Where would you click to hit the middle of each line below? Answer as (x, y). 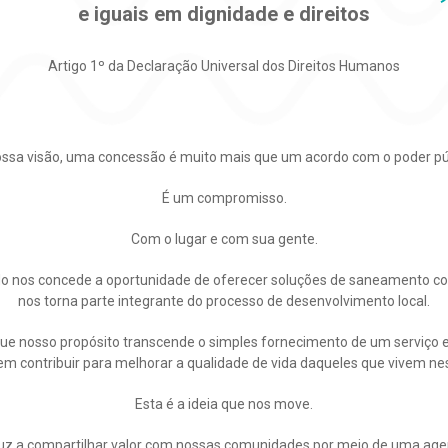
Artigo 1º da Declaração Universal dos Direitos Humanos (224, 66)
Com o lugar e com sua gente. (224, 239)
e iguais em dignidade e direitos (224, 14)
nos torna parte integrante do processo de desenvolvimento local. (224, 301)
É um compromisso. (224, 198)
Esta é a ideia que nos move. (224, 404)
